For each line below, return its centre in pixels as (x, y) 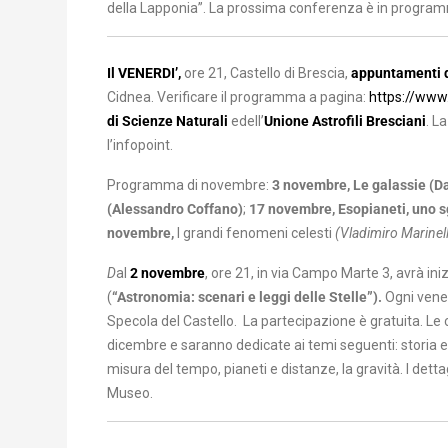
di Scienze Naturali (169, 121)
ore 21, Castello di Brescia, (266, 73)
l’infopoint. (140, 145)
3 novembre (309, 185)
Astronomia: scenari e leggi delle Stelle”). (249, 297)
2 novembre (167, 273)
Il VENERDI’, (144, 73)
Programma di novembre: (189, 185)
